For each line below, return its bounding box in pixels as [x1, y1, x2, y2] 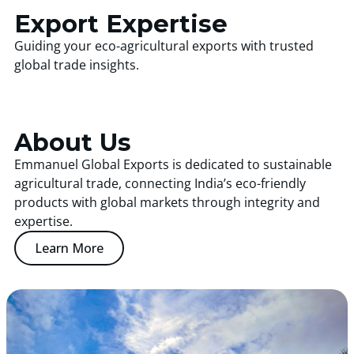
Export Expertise [14, 9, 228, 39]
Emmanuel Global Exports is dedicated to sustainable [14, 155, 332, 173]
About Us [14, 127, 131, 157]
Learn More [35, 239, 104, 257]
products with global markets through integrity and [14, 193, 320, 211]
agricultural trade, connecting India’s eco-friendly [14, 174, 306, 192]
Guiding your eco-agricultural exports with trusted [14, 36, 314, 55]
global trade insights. [14, 55, 139, 73]
